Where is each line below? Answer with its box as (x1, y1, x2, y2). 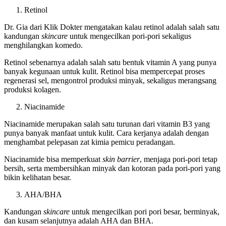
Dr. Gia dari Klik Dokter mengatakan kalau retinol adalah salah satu (4, 22, 219, 31)
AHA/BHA (24, 190, 62, 199)
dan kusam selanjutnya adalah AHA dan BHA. (4, 216, 153, 225)
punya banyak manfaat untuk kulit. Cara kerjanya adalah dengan (4, 128, 209, 137)
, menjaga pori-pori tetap (140, 154, 217, 163)
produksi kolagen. (4, 85, 65, 94)
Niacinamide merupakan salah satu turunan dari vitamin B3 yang (4, 119, 210, 128)
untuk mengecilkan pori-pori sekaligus (70, 31, 191, 40)
